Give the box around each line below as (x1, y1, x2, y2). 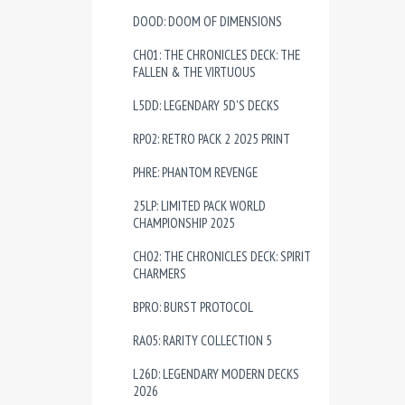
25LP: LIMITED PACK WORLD (133, 197, 266, 214)
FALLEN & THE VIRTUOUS (133, 63, 256, 80)
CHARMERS (133, 265, 186, 282)
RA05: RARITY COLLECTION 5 (133, 332, 272, 349)
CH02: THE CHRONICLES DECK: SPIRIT (133, 248, 311, 265)
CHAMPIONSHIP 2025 (133, 214, 235, 231)
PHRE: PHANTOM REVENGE (133, 164, 258, 181)
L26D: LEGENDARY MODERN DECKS (133, 365, 299, 382)
